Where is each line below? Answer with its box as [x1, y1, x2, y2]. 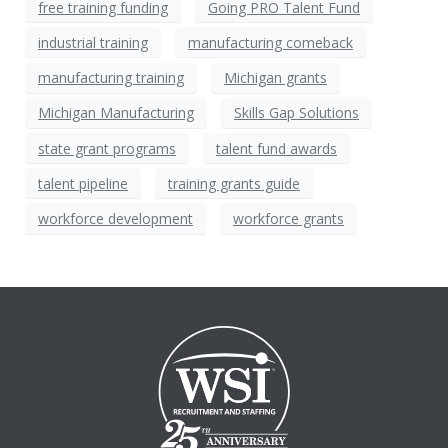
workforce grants [233, 209, 344, 228]
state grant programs [38, 138, 176, 158]
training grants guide [168, 173, 300, 193]
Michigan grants [224, 68, 327, 88]
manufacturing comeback [188, 32, 353, 52]
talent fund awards [216, 138, 337, 158]
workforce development [38, 209, 193, 228]
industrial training [38, 32, 148, 52]
